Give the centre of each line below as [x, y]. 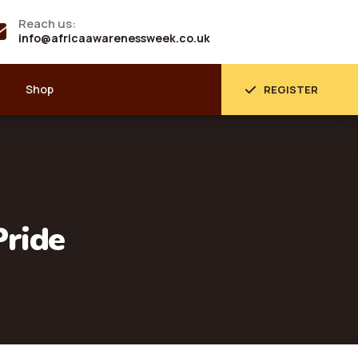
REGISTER [291, 89]
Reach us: [47, 24]
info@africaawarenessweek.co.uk [114, 38]
